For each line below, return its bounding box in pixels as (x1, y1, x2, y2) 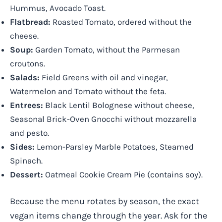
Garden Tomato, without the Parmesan (33, 45, 180, 55)
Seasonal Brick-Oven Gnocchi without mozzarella (10, 114, 197, 124)
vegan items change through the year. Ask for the (10, 210, 207, 221)
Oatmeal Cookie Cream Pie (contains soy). (43, 169, 203, 180)
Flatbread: (10, 17, 51, 27)
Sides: (10, 142, 35, 152)
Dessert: (10, 169, 43, 180)
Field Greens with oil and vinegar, (40, 72, 168, 83)
